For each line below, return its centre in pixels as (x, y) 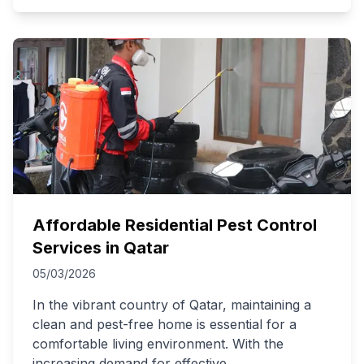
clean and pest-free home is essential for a (165, 324)
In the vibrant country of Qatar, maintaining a (172, 305)
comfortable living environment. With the (158, 344)
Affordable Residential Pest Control (175, 225)
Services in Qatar (101, 248)
